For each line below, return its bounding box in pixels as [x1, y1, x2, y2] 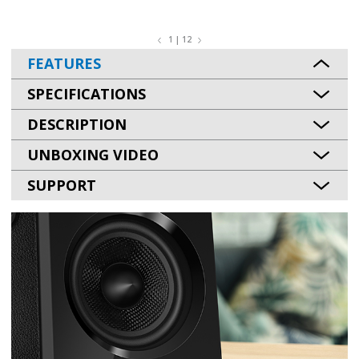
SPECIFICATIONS [27, 84, 146, 103]
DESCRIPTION [27, 115, 127, 134]
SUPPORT [27, 175, 96, 195]
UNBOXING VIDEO [27, 145, 159, 164]
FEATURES [27, 54, 101, 73]
